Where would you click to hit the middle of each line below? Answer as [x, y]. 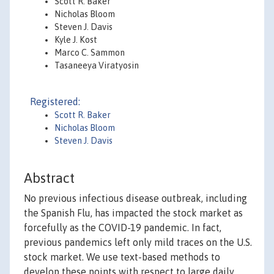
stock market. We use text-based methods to [122, 257]
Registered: [55, 102]
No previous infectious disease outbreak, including [135, 198]
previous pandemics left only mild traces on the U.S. [138, 243]
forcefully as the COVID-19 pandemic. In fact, [123, 228]
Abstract [49, 178]
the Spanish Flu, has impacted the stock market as [133, 213]
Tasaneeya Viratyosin [97, 65]
